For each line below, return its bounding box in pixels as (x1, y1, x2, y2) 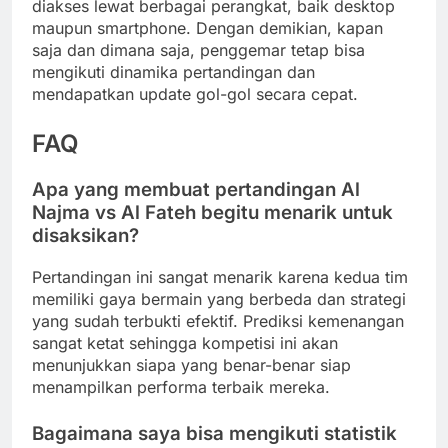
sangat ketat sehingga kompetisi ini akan (32, 332, 338, 353)
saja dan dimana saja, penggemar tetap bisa (32, 39, 365, 60)
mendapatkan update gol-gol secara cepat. (32, 83, 358, 104)
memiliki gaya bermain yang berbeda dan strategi (32, 288, 406, 309)
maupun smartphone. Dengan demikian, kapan (32, 17, 383, 38)
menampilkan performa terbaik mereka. (32, 376, 330, 397)
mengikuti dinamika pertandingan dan (32, 61, 315, 82)
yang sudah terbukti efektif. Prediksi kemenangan (32, 310, 404, 331)
